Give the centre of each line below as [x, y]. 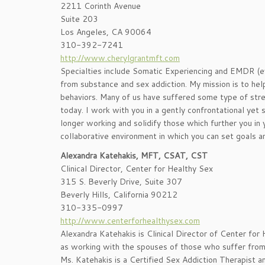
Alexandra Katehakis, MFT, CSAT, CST [134, 156]
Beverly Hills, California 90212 [119, 195]
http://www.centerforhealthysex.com [130, 221]
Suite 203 [79, 19]
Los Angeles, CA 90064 [106, 32]
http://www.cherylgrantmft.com [120, 58]
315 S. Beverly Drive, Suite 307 [121, 182]
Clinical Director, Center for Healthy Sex [137, 169]
